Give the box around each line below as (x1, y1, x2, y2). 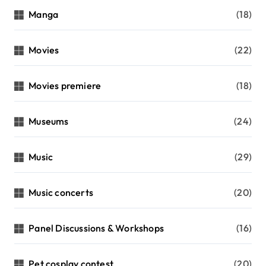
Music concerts (28, 186, 94, 199)
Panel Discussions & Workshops (28, 222, 164, 235)
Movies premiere (28, 80, 102, 92)
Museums (28, 115, 69, 128)
